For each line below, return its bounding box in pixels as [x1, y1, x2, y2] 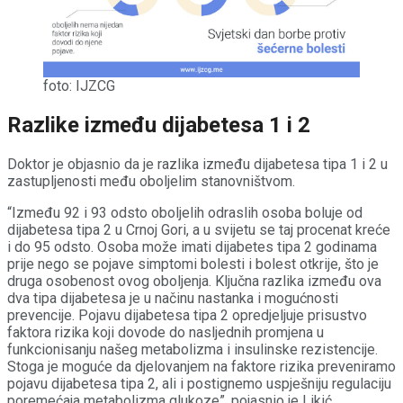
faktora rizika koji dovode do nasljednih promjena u [7, 323, 324, 341]
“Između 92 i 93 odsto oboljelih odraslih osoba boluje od [7, 203, 363, 221]
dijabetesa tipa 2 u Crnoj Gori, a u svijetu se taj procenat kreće [7, 220, 390, 238]
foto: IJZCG [43, 77, 115, 95]
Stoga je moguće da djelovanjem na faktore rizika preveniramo [7, 357, 396, 375]
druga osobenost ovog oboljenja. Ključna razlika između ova [7, 272, 381, 290]
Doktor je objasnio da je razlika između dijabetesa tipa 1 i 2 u [7, 155, 388, 173]
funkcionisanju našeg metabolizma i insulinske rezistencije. [7, 340, 378, 358]
